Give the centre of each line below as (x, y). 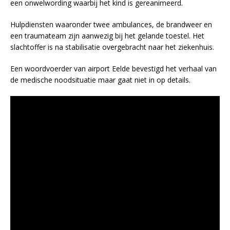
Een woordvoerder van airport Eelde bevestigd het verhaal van (113, 69)
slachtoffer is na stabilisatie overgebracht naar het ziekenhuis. (112, 47)
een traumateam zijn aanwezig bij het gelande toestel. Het (107, 36)
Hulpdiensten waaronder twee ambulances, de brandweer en (111, 25)
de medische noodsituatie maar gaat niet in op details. (100, 80)
